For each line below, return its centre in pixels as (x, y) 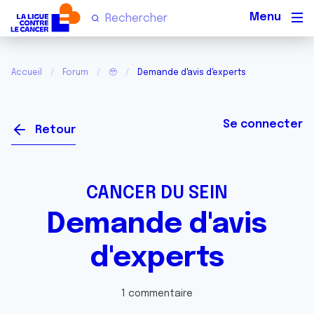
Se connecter (263, 124)
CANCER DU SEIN (157, 193)
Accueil (27, 73)
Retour (55, 130)
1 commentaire (157, 294)
